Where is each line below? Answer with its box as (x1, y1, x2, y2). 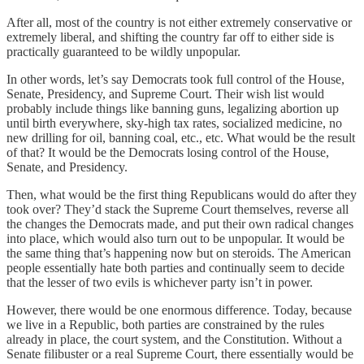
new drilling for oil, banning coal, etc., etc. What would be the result (6, 130, 355, 145)
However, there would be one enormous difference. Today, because (6, 302, 352, 317)
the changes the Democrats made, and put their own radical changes (6, 216, 353, 231)
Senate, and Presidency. (6, 159, 128, 174)
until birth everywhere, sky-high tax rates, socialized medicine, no (6, 115, 342, 130)
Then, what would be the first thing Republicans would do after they (6, 187, 357, 201)
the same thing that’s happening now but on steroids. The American (6, 245, 351, 260)
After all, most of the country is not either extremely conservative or (6, 15, 352, 29)
